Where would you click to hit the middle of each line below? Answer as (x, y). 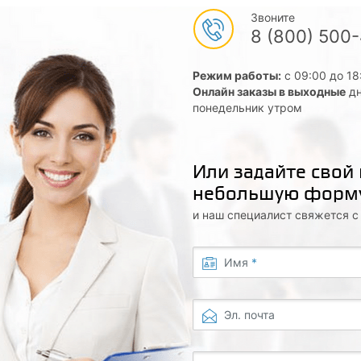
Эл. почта (249, 315)
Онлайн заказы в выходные (269, 91)
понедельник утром (247, 108)
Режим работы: (237, 75)
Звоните (272, 17)
